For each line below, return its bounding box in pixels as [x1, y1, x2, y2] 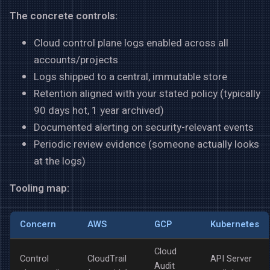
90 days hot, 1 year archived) [34, 103, 164, 119]
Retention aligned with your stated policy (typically [34, 86, 260, 102]
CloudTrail [87, 252, 127, 265]
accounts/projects [34, 52, 118, 68]
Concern [20, 218, 56, 231]
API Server [210, 252, 252, 265]
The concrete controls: [10, 8, 118, 24]
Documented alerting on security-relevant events [34, 120, 254, 136]
